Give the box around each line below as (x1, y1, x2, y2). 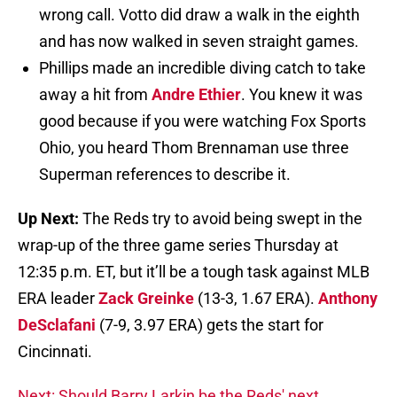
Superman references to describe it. (39, 165, 291, 184)
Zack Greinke (98, 289, 194, 308)
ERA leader (18, 289, 98, 308)
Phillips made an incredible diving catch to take (39, 58, 366, 78)
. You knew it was (241, 85, 362, 105)
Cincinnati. (18, 342, 92, 362)
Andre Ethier (152, 85, 241, 105)
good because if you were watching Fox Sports (39, 112, 366, 131)
